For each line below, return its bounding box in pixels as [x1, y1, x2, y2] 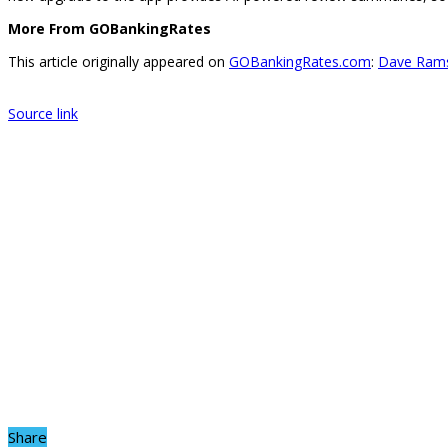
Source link [8, 104, 78, 124]
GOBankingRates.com [229, 52, 371, 72]
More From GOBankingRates [8, 19, 211, 39]
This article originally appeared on [8, 52, 229, 72]
